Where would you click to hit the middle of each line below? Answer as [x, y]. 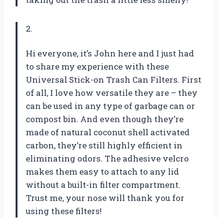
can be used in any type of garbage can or [110, 106]
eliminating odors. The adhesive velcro [107, 158]
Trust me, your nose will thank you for [105, 198]
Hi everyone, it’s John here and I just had [110, 53]
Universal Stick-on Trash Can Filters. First [114, 79]
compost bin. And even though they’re [105, 119]
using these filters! [64, 211]
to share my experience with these [97, 66]
